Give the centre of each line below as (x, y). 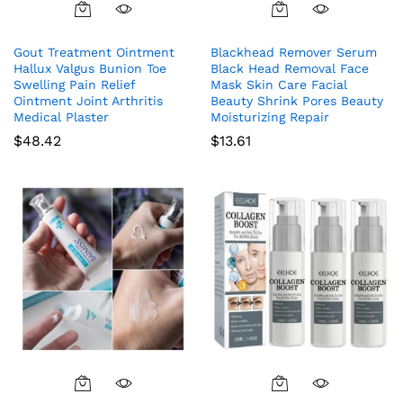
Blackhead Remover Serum (294, 52)
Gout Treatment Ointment (94, 52)
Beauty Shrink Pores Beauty (297, 100)
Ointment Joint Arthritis (88, 100)
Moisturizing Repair (270, 116)
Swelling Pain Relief (74, 84)
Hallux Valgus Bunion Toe (90, 68)
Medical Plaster (61, 116)
